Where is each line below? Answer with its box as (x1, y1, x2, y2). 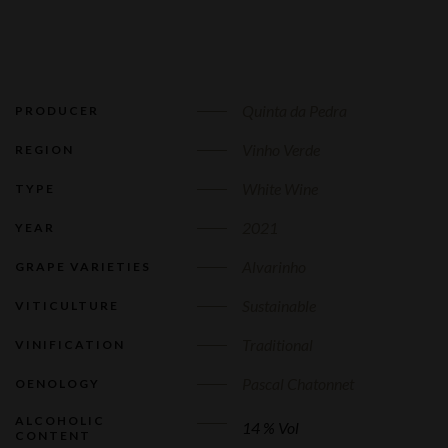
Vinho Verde (242, 140, 320, 159)
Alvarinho (242, 257, 306, 276)
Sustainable (242, 296, 316, 315)
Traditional (242, 335, 313, 354)
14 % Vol (242, 418, 299, 437)
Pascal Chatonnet (242, 374, 354, 393)
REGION (15, 142, 74, 157)
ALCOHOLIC (15, 413, 105, 428)
